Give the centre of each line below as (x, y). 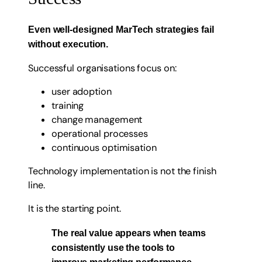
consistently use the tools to (113, 247)
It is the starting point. (75, 209)
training (68, 105)
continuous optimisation (104, 147)
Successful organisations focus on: (102, 68)
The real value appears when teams (129, 232)
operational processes (100, 133)
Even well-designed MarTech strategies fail (121, 30)
